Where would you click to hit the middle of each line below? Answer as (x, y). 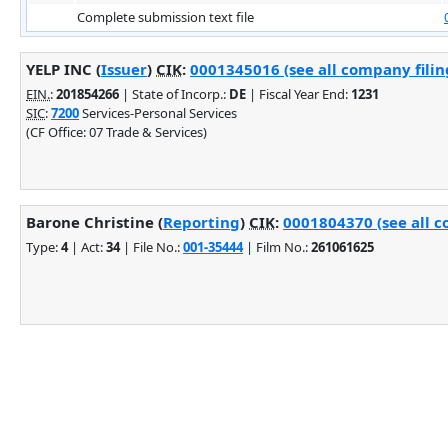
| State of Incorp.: (174, 93)
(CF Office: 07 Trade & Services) (116, 131)
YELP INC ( (63, 68)
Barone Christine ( (94, 221)
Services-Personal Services (158, 112)
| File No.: (151, 246)
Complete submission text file (165, 16)
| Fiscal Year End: (298, 93)
